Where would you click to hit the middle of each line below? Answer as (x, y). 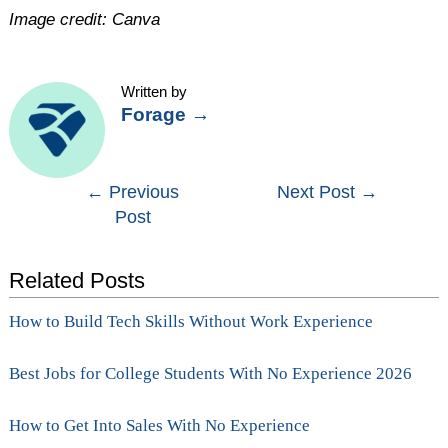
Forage (156, 115)
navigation (78, 221)
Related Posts (77, 281)
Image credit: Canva (85, 20)
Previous (142, 192)
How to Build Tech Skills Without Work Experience (191, 322)
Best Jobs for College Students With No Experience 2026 (211, 374)
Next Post (318, 192)
